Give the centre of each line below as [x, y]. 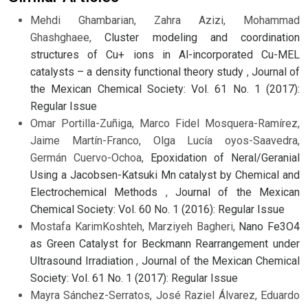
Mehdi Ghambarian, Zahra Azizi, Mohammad [165, 21]
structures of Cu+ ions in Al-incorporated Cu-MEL [165, 55]
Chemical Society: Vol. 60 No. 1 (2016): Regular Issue [157, 210]
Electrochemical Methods [98, 192]
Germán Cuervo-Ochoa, [90, 158]
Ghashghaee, [68, 38]
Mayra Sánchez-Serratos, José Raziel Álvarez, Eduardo [165, 296]
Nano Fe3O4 [269, 227]
